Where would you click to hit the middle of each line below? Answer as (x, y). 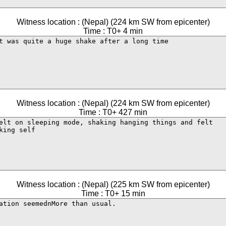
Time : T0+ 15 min (113, 193)
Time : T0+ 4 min (113, 31)
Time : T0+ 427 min (113, 112)
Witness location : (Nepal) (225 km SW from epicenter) (113, 184)
